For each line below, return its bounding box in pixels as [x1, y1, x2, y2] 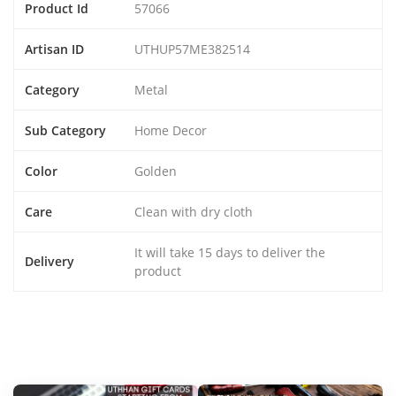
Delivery [25, 253, 74, 270]
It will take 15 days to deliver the [134, 244, 325, 261]
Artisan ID [25, 41, 84, 57]
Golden [134, 163, 177, 179]
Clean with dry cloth [134, 203, 253, 220]
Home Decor [134, 122, 207, 139]
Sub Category [25, 122, 106, 139]
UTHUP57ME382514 [134, 41, 250, 57]
